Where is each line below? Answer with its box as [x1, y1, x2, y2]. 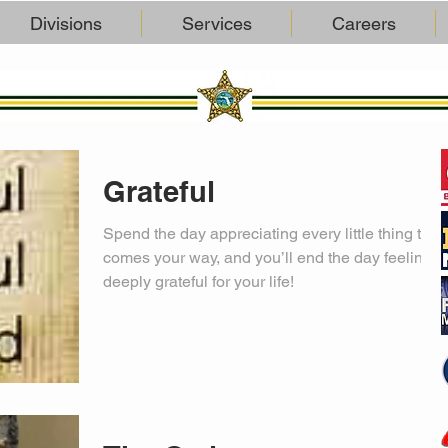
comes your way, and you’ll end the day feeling [103, 248, 432, 267]
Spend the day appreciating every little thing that [103, 224, 443, 243]
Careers [331, 13, 396, 34]
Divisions [29, 13, 102, 34]
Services [181, 13, 252, 34]
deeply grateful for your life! [103, 272, 294, 291]
